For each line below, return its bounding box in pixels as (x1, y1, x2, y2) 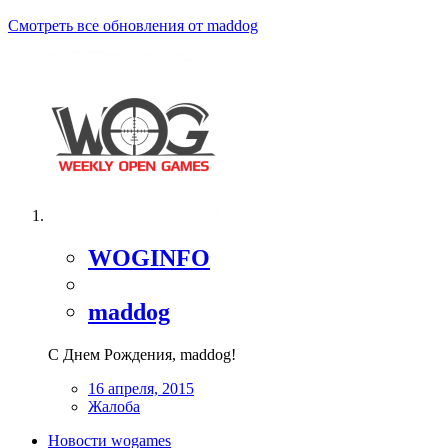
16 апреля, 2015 (88, 380, 194, 398)
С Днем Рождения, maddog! (48, 346, 236, 364)
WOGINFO (88, 245, 210, 272)
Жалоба (88, 398, 140, 416)
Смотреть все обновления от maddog (8, 17, 258, 35)
